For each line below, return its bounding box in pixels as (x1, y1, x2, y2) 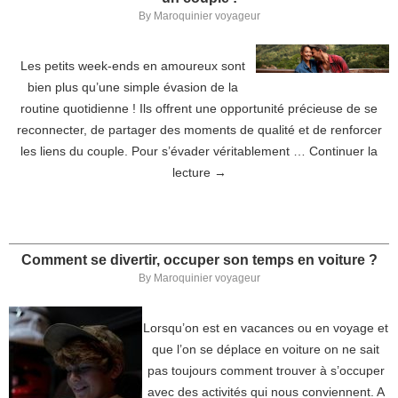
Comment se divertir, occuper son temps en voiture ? (20, 252, 378, 267)
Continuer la (309, 144, 378, 158)
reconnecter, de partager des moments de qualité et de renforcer (16, 123, 382, 137)
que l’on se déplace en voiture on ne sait (152, 342, 379, 356)
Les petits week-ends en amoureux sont (20, 59, 245, 73)
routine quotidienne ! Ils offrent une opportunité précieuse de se (20, 101, 378, 115)
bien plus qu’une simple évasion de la (27, 80, 238, 94)
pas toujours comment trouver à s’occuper (147, 363, 385, 378)
